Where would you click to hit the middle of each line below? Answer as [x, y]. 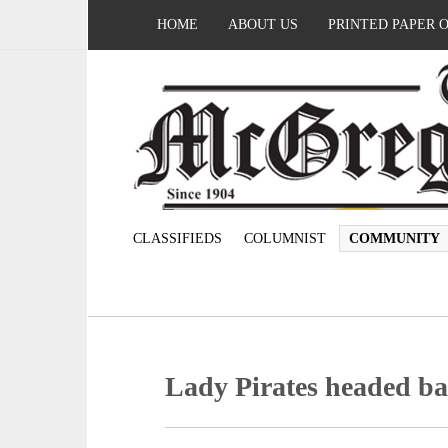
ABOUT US [263, 24]
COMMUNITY [394, 239]
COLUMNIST [284, 239]
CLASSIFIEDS [177, 239]
